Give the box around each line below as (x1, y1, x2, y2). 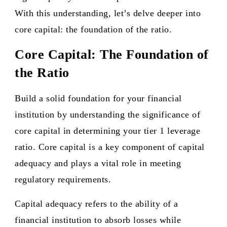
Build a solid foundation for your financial (15, 93, 182, 103)
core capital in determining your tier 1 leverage (15, 126, 200, 136)
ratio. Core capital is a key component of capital (15, 142, 205, 152)
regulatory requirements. (15, 174, 111, 184)
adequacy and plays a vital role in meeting (15, 158, 181, 168)
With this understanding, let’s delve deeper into (15, 8, 201, 18)
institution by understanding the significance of (15, 109, 200, 120)
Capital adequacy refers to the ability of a (15, 199, 178, 209)
